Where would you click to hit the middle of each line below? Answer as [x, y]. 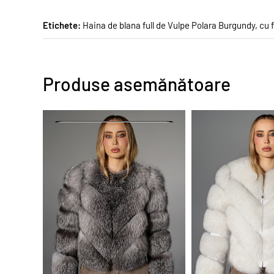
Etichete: [62, 25]
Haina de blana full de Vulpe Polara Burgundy [169, 25]
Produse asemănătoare [137, 84]
